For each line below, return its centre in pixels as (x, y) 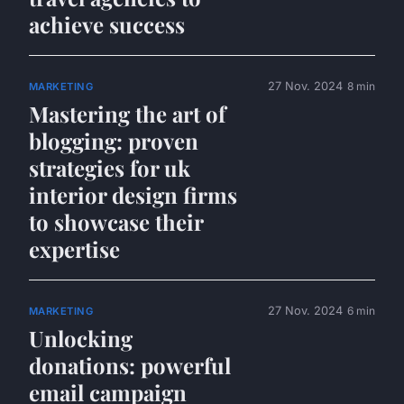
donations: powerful (130, 366)
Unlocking (81, 339)
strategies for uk (110, 168)
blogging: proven (114, 141)
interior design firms (133, 195)
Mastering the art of (127, 114)
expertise (74, 249)
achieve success (107, 24)
